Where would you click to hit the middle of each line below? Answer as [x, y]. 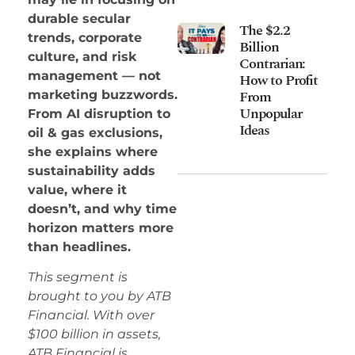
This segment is [78, 277]
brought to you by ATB [99, 296]
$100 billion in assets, [94, 334]
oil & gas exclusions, [95, 132]
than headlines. [79, 246]
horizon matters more [101, 227]
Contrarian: [273, 63]
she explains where [93, 151]
